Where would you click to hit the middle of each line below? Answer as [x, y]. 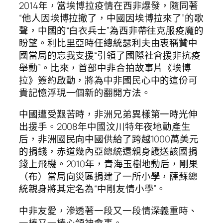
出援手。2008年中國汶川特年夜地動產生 [105, 127]
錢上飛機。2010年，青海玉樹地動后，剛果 [109, 164]
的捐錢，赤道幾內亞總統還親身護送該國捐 [109, 152]
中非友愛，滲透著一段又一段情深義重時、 [109, 210]
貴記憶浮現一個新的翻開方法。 [85, 92]
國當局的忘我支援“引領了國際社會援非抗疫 [110, 55]
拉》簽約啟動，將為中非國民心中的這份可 [109, 80]
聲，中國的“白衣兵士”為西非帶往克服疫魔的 [111, 30]
